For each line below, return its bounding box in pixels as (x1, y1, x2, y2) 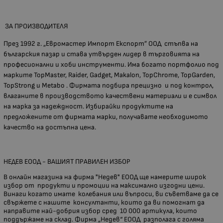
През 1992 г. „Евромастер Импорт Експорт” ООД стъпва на (3, 39, 198, 48)
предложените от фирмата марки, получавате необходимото (3, 112, 208, 121)
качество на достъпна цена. (3, 123, 96, 132)
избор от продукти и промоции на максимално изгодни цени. (3, 181, 205, 190)
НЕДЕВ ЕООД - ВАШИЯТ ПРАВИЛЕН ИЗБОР (3, 157, 130, 166)
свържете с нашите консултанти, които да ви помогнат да (3, 198, 205, 207)
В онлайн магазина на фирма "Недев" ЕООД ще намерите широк (3, 173, 206, 182)
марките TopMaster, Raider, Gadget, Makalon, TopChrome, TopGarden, (3, 71, 215, 80)
